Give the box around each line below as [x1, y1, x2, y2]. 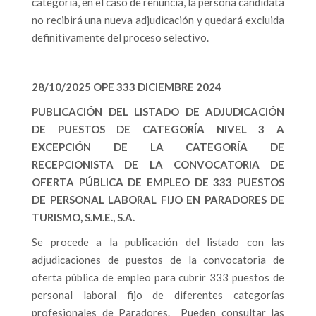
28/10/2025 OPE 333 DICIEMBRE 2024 [32, 80, 221, 93]
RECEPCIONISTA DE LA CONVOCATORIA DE [32, 158, 284, 171]
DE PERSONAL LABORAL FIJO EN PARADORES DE [32, 193, 284, 206]
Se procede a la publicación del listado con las [32, 236, 284, 248]
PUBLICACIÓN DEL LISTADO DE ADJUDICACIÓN [32, 105, 284, 118]
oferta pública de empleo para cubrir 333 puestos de [32, 271, 284, 284]
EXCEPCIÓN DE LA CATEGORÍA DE [32, 140, 284, 153]
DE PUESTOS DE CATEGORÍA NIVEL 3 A [32, 123, 284, 135]
